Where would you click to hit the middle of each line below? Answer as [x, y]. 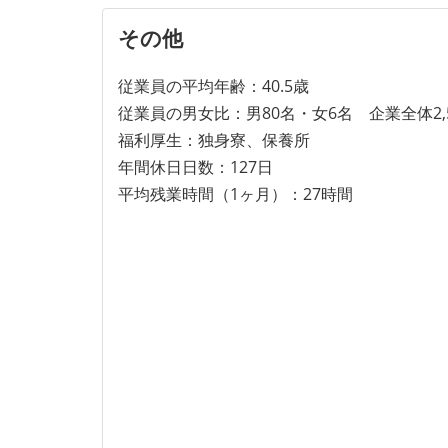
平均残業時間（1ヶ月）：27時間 [235, 194]
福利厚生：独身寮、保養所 [214, 140]
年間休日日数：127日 [195, 167]
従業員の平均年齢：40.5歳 [213, 86]
